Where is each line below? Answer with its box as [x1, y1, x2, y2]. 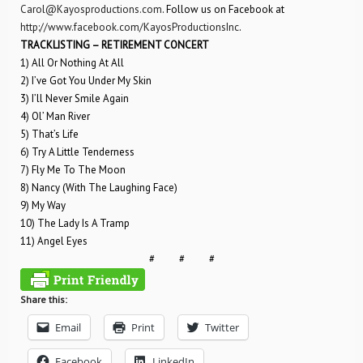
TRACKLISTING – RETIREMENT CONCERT [20, 38, 209, 52]
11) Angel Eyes [20, 234, 88, 248]
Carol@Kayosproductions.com [20, 2, 162, 16]
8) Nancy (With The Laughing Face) [20, 181, 177, 194]
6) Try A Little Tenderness [20, 145, 135, 159]
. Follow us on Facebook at [162, 2, 284, 16]
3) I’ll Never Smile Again [20, 92, 129, 105]
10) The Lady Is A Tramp [20, 216, 130, 230]
